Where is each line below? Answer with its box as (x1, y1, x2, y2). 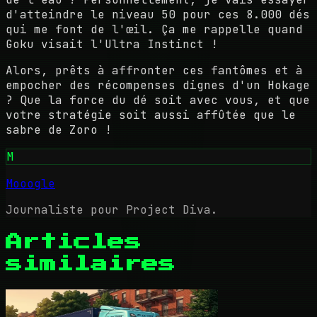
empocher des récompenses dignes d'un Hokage (6, 77, 310, 93)
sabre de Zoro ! (6, 122, 112, 137)
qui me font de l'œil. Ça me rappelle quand (6, 21, 303, 37)
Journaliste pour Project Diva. (6, 202, 218, 217)
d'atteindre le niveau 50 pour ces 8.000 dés (6, 6, 310, 22)
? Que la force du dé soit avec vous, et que (6, 92, 310, 108)
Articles (6, 233, 142, 250)
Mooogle (6, 175, 55, 191)
